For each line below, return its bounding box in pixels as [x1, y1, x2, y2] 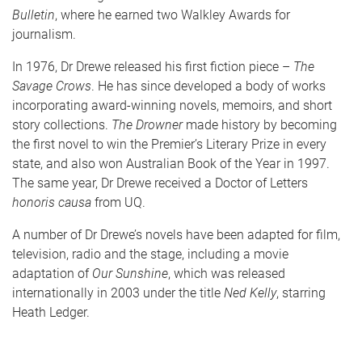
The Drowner [112, 117, 183, 133]
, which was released [168, 266, 285, 281]
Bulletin [12, 7, 55, 23]
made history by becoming [183, 117, 337, 133]
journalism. [12, 27, 76, 42]
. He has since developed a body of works [91, 78, 326, 94]
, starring [276, 285, 326, 301]
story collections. [12, 117, 112, 133]
